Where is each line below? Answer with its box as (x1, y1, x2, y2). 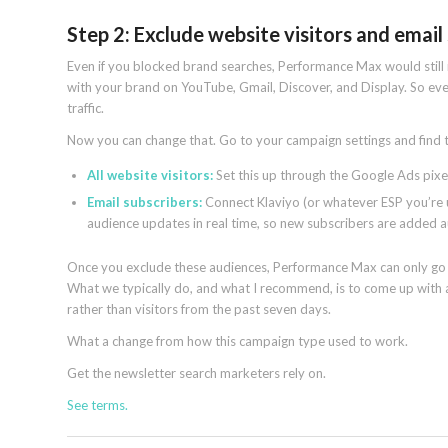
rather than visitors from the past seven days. (67, 301, 331, 318)
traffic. (67, 100, 104, 117)
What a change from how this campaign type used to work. (67, 333, 408, 350)
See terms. (67, 397, 128, 414)
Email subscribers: (87, 194, 202, 211)
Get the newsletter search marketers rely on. (67, 365, 326, 382)
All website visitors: (87, 167, 213, 184)
